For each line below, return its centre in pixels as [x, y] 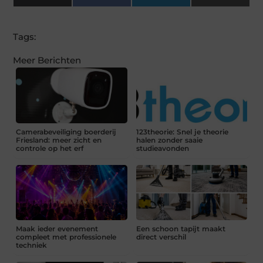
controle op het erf [50, 148]
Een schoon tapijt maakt [181, 229]
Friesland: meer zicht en [59, 140]
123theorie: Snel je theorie [182, 131]
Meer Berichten [47, 60]
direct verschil [161, 237]
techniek [32, 245]
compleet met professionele [66, 237]
